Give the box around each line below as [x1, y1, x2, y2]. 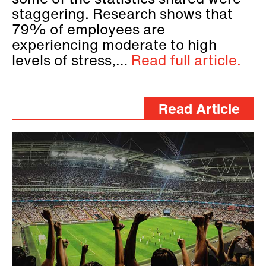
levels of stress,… [12, 55, 131, 69]
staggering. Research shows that [12, 8, 233, 23]
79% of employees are [12, 24, 165, 39]
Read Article [159, 103, 240, 118]
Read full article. [131, 55, 241, 69]
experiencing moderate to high [12, 39, 217, 54]
